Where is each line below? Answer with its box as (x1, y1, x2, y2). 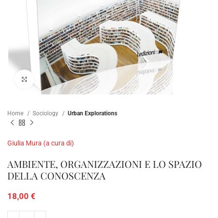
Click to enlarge (34, 75, 77, 83)
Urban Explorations (68, 109, 117, 117)
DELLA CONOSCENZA (7, 169, 106, 182)
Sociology (33, 109, 60, 117)
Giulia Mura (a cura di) (7, 139, 74, 147)
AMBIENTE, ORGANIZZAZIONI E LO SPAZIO (7, 157, 202, 171)
